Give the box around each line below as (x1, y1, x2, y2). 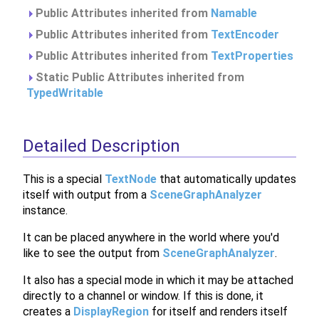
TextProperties (211, 49, 293, 63)
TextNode (105, 172, 157, 186)
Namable (211, 6, 257, 20)
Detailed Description (23, 136, 180, 156)
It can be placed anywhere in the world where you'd (23, 230, 279, 244)
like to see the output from (23, 246, 162, 260)
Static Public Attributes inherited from (33, 70, 244, 84)
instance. (23, 203, 68, 217)
